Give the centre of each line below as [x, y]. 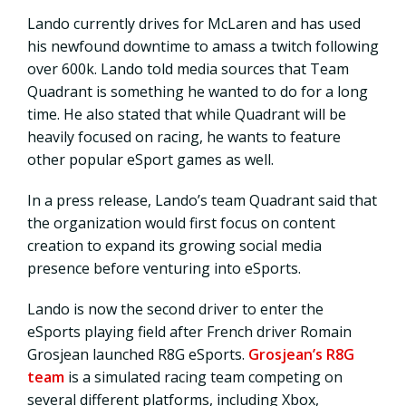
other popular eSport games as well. [150, 159]
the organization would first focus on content [181, 222]
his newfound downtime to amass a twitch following [203, 46]
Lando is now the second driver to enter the [175, 309]
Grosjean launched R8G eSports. [138, 354]
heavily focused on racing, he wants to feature [184, 136]
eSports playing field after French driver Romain [189, 331]
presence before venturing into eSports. [166, 268]
